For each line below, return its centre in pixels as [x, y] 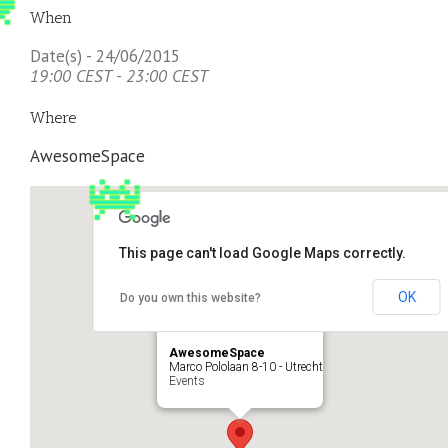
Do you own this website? [190, 297]
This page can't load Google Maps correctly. [262, 252]
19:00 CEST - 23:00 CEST [119, 75]
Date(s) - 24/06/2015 [105, 55]
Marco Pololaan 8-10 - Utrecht [246, 366]
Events [187, 380]
